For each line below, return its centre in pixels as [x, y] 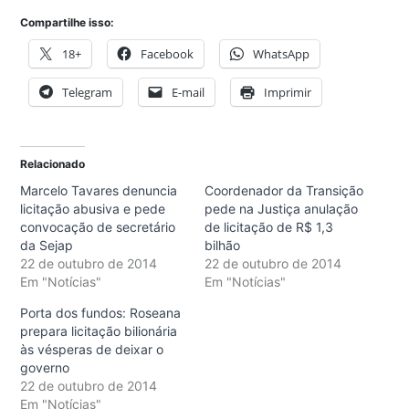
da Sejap [47, 245]
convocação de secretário [98, 226]
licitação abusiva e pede [93, 208]
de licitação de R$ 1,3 [269, 226]
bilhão [222, 245]
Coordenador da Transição [284, 190]
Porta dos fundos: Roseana [100, 312]
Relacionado [52, 163]
